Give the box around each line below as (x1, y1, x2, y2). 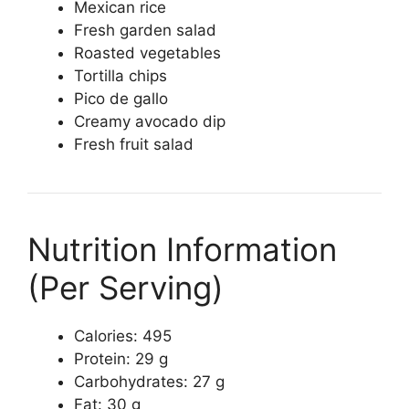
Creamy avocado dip (74, 112, 225, 131)
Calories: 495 (74, 327, 172, 346)
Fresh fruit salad (74, 135, 194, 154)
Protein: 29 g (74, 350, 168, 369)
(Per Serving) (27, 268, 224, 308)
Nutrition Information (27, 230, 337, 269)
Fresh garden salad (74, 21, 216, 40)
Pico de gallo (74, 89, 168, 109)
